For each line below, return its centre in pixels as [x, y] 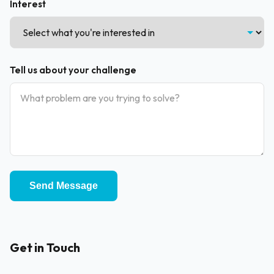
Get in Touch [45, 247]
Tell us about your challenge [73, 70]
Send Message [64, 186]
